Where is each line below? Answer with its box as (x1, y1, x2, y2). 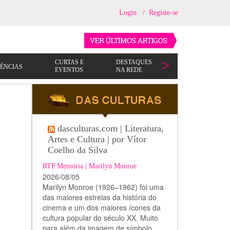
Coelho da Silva (47, 145, 107, 155)
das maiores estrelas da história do (42, 192, 157, 202)
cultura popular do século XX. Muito (42, 213, 158, 223)
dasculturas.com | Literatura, (57, 123, 164, 133)
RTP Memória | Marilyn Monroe (42, 162, 137, 170)
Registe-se (149, 9, 178, 16)
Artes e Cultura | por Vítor (47, 134, 146, 144)
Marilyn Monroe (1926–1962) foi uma (42, 182, 164, 192)
